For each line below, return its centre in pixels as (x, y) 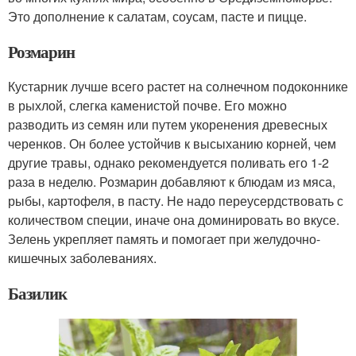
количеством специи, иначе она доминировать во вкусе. (174, 220)
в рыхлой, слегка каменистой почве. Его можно (147, 106)
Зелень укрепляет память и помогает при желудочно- (164, 239)
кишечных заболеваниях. (82, 258)
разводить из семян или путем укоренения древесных (168, 125)
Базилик (37, 294)
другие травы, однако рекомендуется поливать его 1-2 (168, 163)
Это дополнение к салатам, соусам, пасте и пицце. (157, 17)
